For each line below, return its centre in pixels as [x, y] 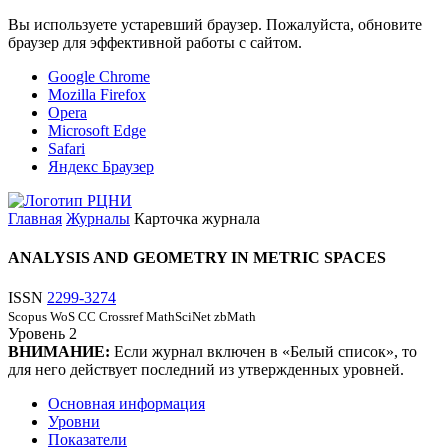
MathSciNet [178, 316]
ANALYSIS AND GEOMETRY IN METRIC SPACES [197, 258]
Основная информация [126, 403]
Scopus [27, 316]
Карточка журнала [197, 218]
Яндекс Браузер [101, 166]
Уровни [74, 421]
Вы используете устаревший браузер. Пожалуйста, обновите [215, 24]
